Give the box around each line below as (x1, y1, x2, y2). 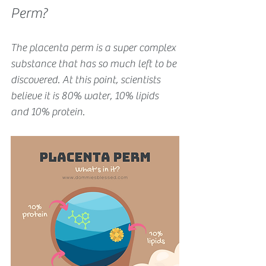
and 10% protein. (11, 105, 85, 118)
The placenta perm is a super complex (11, 41, 178, 54)
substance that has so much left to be (11, 57, 179, 70)
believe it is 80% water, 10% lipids (11, 89, 161, 102)
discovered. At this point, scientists (11, 73, 163, 86)
